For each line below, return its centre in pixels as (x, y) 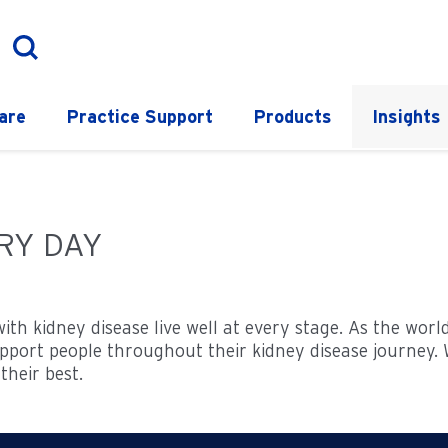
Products (292, 116)
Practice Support (139, 116)
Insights (406, 116)
